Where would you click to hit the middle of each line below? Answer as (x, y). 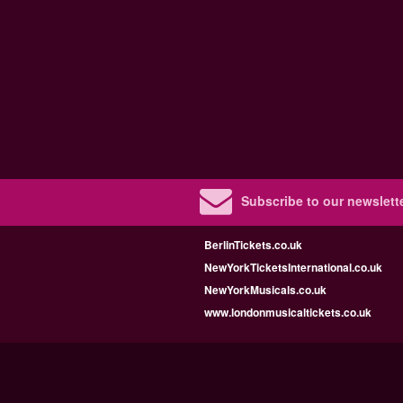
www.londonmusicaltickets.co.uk (288, 312)
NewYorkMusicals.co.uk (265, 290)
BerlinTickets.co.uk (253, 245)
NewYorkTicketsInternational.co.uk (293, 267)
